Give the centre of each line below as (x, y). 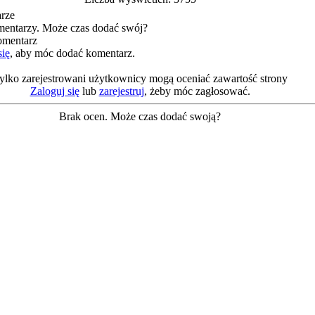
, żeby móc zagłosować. (197, 91)
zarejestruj (121, 91)
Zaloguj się (54, 91)
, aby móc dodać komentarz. (72, 53)
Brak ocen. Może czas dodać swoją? (140, 116)
